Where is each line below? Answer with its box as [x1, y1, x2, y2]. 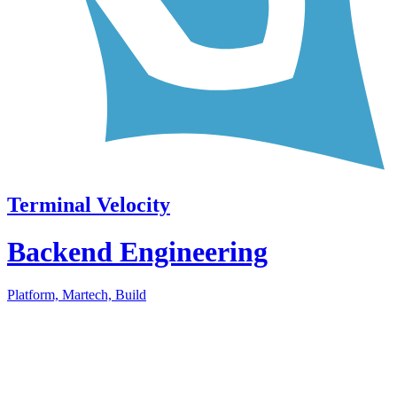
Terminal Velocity [7, 192, 170, 216]
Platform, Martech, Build [7, 287, 146, 303]
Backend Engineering [7, 235, 268, 268]
